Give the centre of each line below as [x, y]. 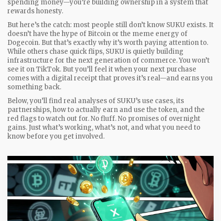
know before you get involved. [56, 136]
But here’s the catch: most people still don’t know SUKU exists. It [110, 25]
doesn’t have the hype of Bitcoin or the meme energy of [97, 34]
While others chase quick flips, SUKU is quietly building [95, 52]
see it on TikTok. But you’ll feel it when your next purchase [102, 69]
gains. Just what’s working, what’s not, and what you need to [104, 128]
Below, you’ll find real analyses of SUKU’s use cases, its [96, 101]
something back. [34, 87]
